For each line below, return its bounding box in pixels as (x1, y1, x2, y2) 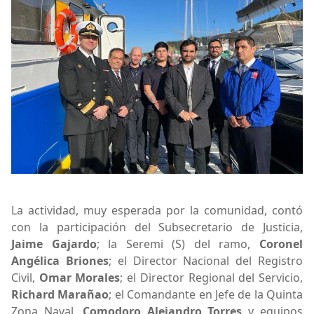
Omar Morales (39, 270, 121, 286)
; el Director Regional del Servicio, (120, 270, 303, 286)
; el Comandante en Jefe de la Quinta (109, 287, 303, 303)
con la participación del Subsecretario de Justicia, (11, 219, 303, 235)
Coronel (259, 236, 303, 252)
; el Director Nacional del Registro (108, 253, 303, 269)
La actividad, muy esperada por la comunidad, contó (11, 203, 303, 219)
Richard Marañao (11, 287, 109, 303)
